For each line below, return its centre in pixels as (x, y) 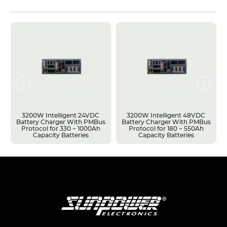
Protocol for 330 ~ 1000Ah (61, 128)
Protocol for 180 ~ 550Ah (166, 128)
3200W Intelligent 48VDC (166, 115)
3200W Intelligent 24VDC (61, 115)
